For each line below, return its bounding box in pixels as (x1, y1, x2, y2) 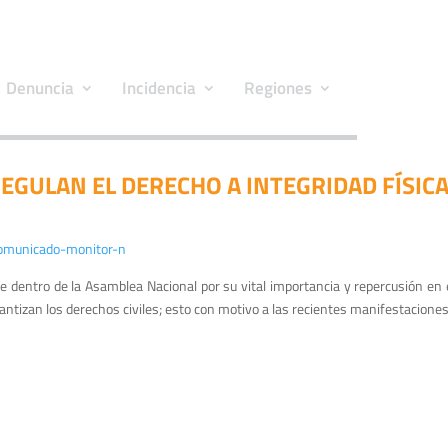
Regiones (244, 74, 312, 101)
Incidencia (122, 74, 196, 101)
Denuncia (6, 74, 74, 101)
